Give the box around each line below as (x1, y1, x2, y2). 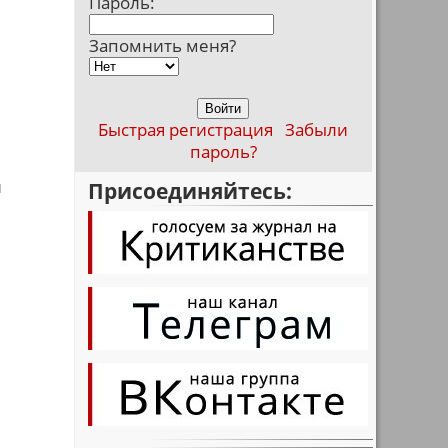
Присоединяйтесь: (88, 176, 292, 205)
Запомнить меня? (89, 34, 236, 57)
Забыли (285, 118, 348, 141)
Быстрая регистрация (98, 118, 273, 141)
